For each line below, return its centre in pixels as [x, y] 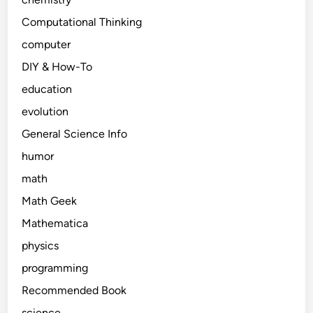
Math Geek [50, 201]
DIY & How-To [57, 67]
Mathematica [55, 223]
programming [55, 268]
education [47, 89]
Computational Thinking [82, 22]
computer [46, 44]
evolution [45, 111]
